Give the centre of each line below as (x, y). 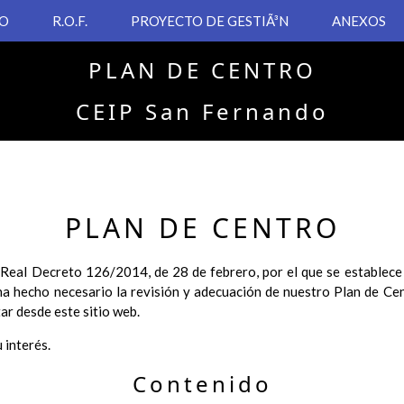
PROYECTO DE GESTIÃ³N (210, 21)
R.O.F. (70, 21)
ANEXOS (359, 21)
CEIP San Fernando (202, 111)
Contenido (202, 384)
